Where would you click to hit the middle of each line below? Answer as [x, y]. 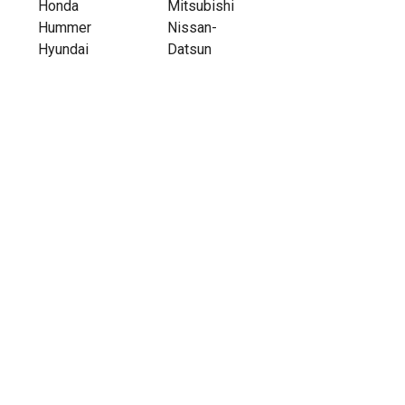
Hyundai [64, 50]
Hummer [65, 28]
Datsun [190, 50]
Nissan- [193, 28]
